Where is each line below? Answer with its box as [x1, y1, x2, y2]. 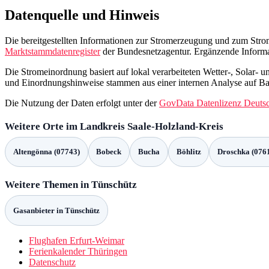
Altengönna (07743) [13, 147, 80, 157]
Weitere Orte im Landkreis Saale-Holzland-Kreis [5, 120, 223, 132]
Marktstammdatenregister [5, 46, 100, 56]
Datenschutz [29, 256, 76, 267]
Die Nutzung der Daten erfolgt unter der [5, 97, 159, 108]
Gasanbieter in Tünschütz [13, 205, 100, 215]
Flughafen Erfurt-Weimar [29, 235, 124, 246]
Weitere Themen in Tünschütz [5, 179, 137, 191]
